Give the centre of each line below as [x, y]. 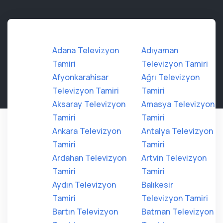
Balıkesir [157, 185]
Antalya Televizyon [177, 131]
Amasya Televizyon [178, 104]
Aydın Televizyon [84, 185]
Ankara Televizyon [87, 131]
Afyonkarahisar [80, 77]
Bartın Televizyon [85, 212]
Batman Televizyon [177, 212]
